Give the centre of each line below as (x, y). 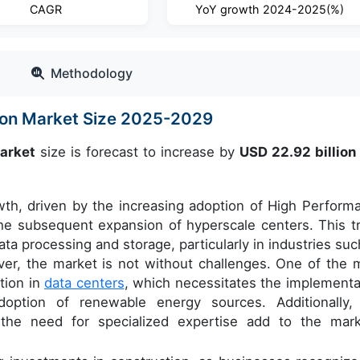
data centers (84, 283)
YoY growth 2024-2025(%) (269, 9)
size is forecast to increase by (138, 152)
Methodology (92, 73)
